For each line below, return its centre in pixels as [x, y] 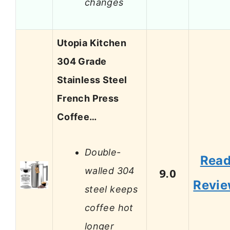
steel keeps [111, 189]
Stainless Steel [92, 80]
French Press [88, 99]
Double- [103, 152]
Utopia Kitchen [92, 43]
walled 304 [110, 170]
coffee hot [109, 207]
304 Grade [82, 62]
